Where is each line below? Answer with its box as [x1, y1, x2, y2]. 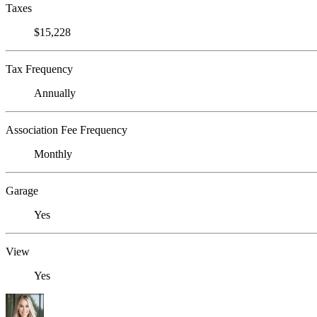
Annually [34, 87, 76, 100]
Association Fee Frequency [6, 124, 127, 137]
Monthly [34, 148, 72, 161]
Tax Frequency [6, 63, 73, 76]
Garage [6, 185, 38, 197]
